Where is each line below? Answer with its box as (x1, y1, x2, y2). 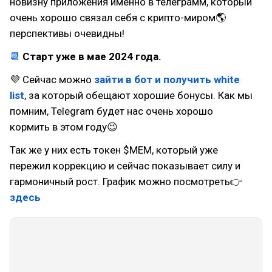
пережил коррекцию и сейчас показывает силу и (10, 160, 240, 172)
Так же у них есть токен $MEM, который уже (10, 144, 218, 156)
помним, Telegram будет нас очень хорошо (10, 105, 213, 117)
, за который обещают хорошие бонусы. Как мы (24, 89, 253, 101)
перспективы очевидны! (10, 27, 124, 39)
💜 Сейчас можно (10, 73, 94, 86)
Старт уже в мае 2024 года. (22, 50, 161, 63)
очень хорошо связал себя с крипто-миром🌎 (10, 12, 226, 24)
